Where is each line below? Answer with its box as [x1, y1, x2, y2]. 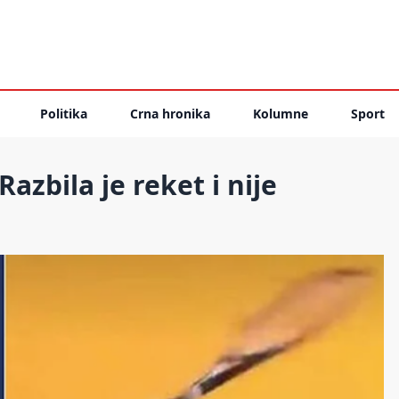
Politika [40, 105, 87, 122]
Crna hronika [130, 105, 210, 122]
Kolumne [253, 105, 308, 122]
